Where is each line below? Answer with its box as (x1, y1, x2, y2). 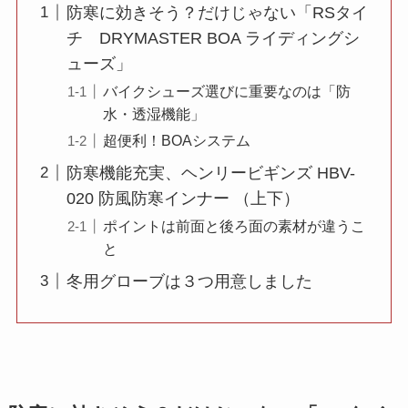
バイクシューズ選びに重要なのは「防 (102, 82, 351, 99)
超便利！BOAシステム (102, 131, 250, 148)
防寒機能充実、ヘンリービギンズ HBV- (66, 163, 355, 182)
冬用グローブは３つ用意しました (66, 271, 312, 291)
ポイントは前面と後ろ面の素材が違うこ (102, 217, 365, 234)
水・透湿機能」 (102, 105, 205, 122)
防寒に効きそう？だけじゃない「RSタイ (66, 3, 368, 22)
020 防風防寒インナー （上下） (66, 189, 300, 208)
